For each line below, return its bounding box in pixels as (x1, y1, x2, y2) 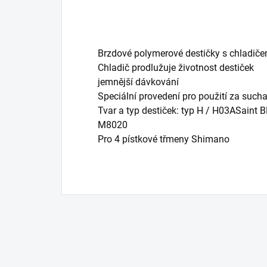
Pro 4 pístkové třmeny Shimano (98, 133, 229, 145)
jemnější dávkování (98, 76, 179, 88)
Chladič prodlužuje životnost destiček (98, 61, 254, 73)
